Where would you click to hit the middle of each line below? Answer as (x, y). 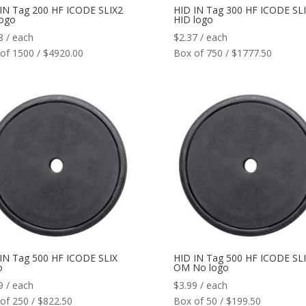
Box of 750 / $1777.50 (222, 53)
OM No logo (201, 268)
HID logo (193, 19)
